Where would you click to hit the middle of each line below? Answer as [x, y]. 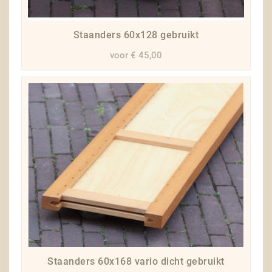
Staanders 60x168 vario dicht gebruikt [136, 261]
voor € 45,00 [136, 55]
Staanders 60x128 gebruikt [136, 35]
